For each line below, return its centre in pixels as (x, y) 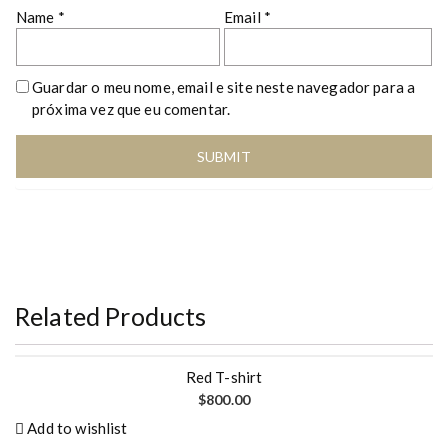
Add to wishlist (77, 428)
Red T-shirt (224, 377)
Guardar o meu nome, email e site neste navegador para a (224, 87)
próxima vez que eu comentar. (131, 109)
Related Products (111, 316)
